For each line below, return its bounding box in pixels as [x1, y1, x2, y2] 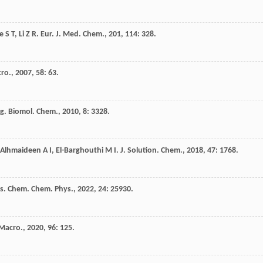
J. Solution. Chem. [120, 146, 183, 156]
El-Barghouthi [56, 146, 103, 156]
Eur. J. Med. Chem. [41, 30, 104, 39]
